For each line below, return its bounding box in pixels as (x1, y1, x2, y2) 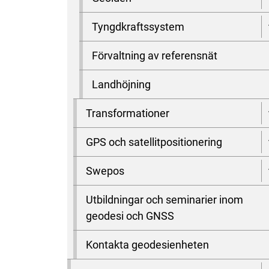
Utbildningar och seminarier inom (86, 193, 243, 206)
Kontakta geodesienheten (86, 238, 209, 251)
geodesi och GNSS (86, 210, 174, 222)
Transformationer (86, 107, 169, 119)
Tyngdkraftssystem (92, 20, 184, 33)
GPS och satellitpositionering (86, 136, 222, 148)
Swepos (86, 165, 124, 177)
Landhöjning (92, 78, 151, 91)
